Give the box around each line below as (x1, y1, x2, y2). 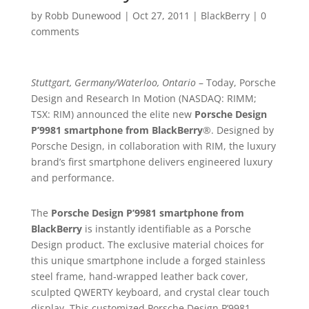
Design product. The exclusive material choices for (30, 238, 264, 251)
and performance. (30, 171, 114, 184)
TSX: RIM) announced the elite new (30, 108, 195, 121)
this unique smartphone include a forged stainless (30, 254, 266, 267)
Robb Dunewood (44, 9, 121, 22)
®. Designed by (202, 123, 274, 137)
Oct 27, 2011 (132, 9, 190, 22)
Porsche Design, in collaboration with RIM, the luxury (30, 139, 276, 152)
